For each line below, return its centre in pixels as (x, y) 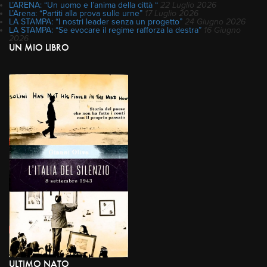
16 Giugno (222, 30)
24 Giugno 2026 (215, 21)
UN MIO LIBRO (39, 47)
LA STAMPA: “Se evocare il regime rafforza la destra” (105, 30)
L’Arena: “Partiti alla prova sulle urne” (76, 13)
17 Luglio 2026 (172, 13)
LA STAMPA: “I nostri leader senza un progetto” (96, 21)
